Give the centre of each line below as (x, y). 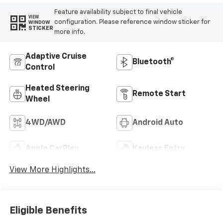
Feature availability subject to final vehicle (118, 12)
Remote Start (159, 94)
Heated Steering (57, 88)
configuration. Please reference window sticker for (132, 22)
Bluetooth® (153, 62)
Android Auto (158, 123)
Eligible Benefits (48, 211)
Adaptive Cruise (56, 56)
